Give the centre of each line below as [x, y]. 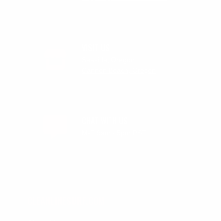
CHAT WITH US [105, 121]
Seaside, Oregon [108, 60]
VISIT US [96, 48]
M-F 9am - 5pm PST [114, 132]
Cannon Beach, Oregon [119, 70]
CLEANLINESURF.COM [66, 201]
